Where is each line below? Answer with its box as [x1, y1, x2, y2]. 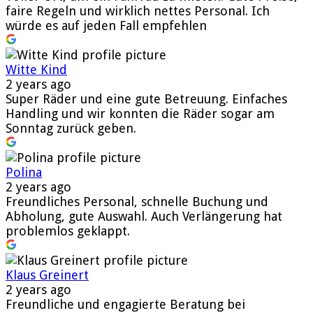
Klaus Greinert [6, 267, 89, 282]
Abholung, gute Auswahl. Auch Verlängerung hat [6, 208, 282, 224]
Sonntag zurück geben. [6, 120, 136, 136]
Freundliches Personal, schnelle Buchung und [6, 194, 268, 209]
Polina [6, 164, 42, 180]
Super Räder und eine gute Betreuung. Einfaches [6, 91, 287, 106]
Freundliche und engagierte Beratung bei [6, 296, 245, 312]
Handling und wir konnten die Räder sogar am [6, 105, 275, 121]
